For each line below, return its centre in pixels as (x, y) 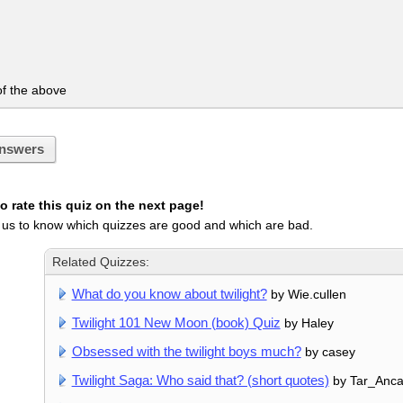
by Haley (307, 322)
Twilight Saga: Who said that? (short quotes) (200, 380)
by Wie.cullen (306, 294)
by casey (328, 351)
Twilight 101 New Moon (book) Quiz (176, 322)
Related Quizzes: (101, 261)
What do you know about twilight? (169, 293)
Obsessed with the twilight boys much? (186, 351)
